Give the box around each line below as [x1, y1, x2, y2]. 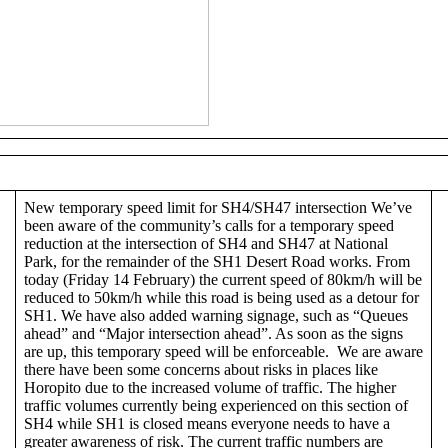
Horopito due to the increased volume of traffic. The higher [24, 378, 396, 396]
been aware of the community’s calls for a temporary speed [24, 216, 394, 234]
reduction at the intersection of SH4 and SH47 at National [24, 234, 388, 252]
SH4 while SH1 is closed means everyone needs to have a [24, 414, 390, 432]
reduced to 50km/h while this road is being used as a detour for [24, 288, 419, 306]
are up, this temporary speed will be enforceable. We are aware [24, 342, 423, 360]
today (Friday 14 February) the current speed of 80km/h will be [24, 270, 422, 288]
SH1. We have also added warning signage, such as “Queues [24, 306, 408, 324]
